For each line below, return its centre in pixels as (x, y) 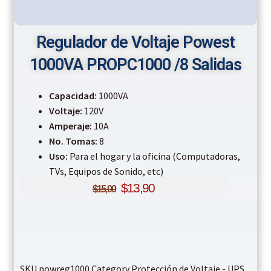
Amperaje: (70, 126)
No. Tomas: (73, 141)
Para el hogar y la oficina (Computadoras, (154, 156)
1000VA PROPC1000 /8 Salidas (135, 65)
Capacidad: (73, 96)
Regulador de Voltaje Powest (135, 43)
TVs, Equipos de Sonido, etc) (106, 171)
